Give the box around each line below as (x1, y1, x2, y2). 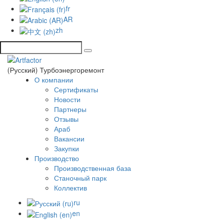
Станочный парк (54, 172, 107, 183)
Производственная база (54, 163, 131, 173)
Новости (54, 94, 81, 104)
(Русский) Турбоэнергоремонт (7, 64, 104, 75)
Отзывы (54, 113, 79, 124)
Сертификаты (54, 84, 98, 94)
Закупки (54, 143, 79, 153)
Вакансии (54, 133, 84, 143)
